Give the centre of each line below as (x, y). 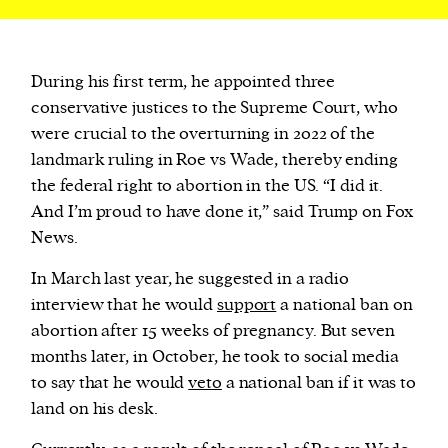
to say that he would (110, 383)
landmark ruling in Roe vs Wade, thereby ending (214, 160)
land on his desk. (94, 409)
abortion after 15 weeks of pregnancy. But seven (213, 331)
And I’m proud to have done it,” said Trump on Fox (222, 212)
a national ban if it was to (319, 383)
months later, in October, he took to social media (215, 357)
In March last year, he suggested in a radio (190, 279)
